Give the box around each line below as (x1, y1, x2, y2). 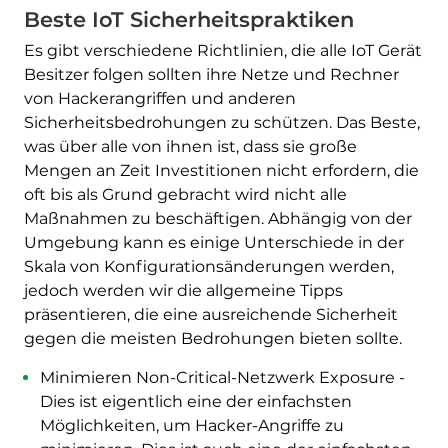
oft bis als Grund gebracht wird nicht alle (23, 184, 347, 204)
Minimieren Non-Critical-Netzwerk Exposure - (39, 367, 405, 387)
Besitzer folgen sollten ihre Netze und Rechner (23, 64, 399, 84)
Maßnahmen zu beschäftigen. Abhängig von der (23, 208, 412, 228)
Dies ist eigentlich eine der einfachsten (39, 391, 352, 411)
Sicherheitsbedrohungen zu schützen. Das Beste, (23, 112, 420, 132)
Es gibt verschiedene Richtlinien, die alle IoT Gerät (23, 40, 422, 60)
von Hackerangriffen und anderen (23, 88, 296, 108)
